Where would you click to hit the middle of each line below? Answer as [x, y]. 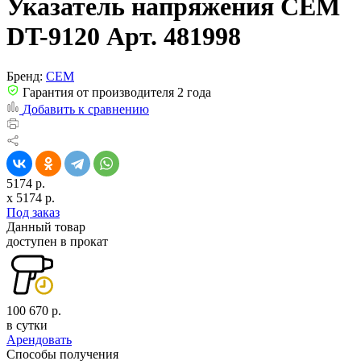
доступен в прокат [57, 241]
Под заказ [33, 212]
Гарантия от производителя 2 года [115, 92]
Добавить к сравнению [86, 109]
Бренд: [25, 76]
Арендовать [39, 339]
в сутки [27, 325]
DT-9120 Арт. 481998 [124, 37]
